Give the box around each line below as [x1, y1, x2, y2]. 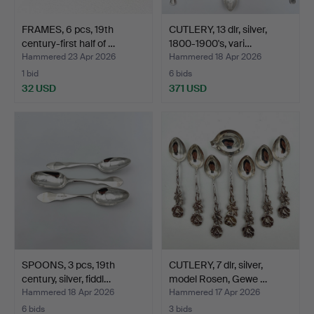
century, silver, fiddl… [22, 272, 111, 285]
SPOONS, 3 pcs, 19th [22, 258, 115, 271]
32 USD [22, 81, 56, 95]
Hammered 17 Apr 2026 [169, 286, 260, 298]
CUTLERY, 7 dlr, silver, [169, 258, 263, 271]
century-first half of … [22, 36, 115, 50]
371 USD [169, 81, 207, 95]
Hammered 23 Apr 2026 [22, 50, 116, 62]
